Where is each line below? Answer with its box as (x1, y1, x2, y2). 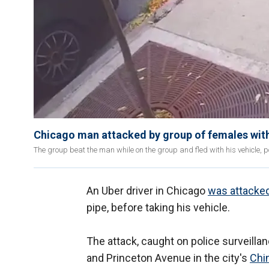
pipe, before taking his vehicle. (86, 201, 232, 214)
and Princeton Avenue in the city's (86, 252, 250, 265)
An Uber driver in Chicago (86, 184, 208, 198)
